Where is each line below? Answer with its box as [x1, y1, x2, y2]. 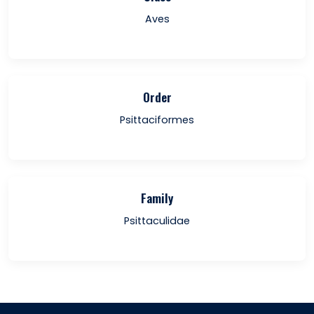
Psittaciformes [120, 113, 194, 127]
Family [141, 189, 173, 207]
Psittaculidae [124, 214, 190, 228]
